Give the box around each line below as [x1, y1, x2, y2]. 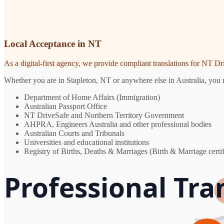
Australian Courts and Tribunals [24, 129, 124, 138]
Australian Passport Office [24, 102, 107, 111]
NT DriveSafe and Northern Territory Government [24, 111, 184, 120]
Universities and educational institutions [24, 138, 149, 147]
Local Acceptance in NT [4, 38, 101, 49]
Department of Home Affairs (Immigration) [24, 93, 160, 102]
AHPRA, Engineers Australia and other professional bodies [24, 120, 211, 129]
